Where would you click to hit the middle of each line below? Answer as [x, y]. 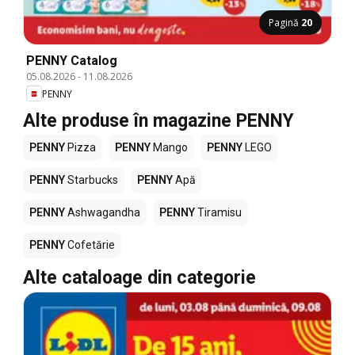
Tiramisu [218, 213]
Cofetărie [90, 245]
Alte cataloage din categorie [139, 278]
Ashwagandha [103, 213]
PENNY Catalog [72, 61]
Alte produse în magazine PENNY [158, 121]
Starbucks [92, 180]
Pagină [285, 23]
